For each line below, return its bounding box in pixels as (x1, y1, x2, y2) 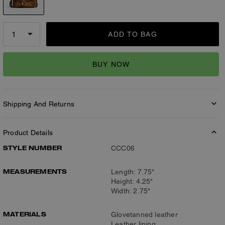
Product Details (3, 129, 53, 137)
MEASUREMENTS (3, 167, 67, 175)
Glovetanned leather (111, 210, 178, 218)
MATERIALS (3, 210, 46, 218)
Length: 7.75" (111, 168, 155, 176)
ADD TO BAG (108, 30, 157, 38)
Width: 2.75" (111, 187, 151, 195)
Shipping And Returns (3, 100, 74, 108)
